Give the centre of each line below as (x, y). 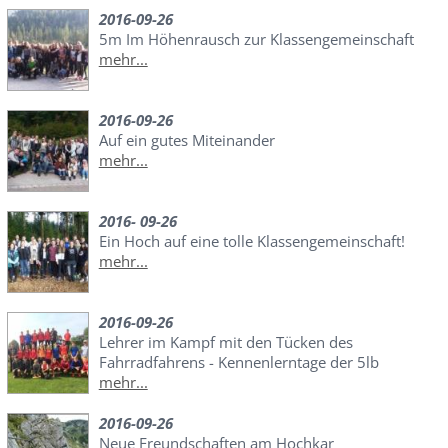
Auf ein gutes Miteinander (186, 139)
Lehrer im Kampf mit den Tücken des (225, 341)
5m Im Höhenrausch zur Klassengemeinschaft (256, 38)
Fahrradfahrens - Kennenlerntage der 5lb (238, 361)
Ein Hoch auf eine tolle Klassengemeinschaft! (251, 240)
